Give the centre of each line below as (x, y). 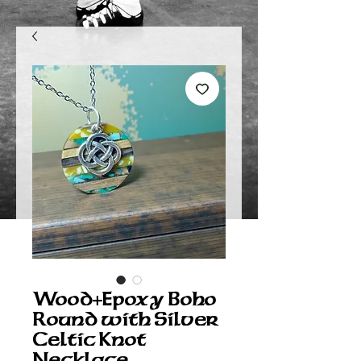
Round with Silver (125, 320)
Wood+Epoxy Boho (124, 300)
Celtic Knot (89, 340)
